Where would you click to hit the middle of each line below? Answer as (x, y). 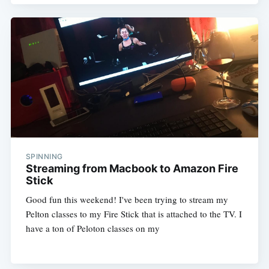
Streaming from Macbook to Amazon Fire (132, 168)
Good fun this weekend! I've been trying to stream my (127, 199)
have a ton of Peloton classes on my (92, 228)
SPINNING (44, 156)
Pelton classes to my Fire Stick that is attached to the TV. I (134, 213)
